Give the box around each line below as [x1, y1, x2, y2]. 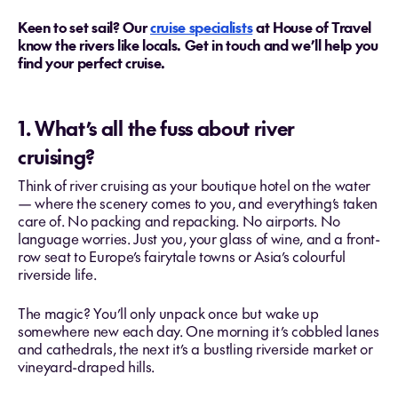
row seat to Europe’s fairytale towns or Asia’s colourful [18, 246, 346, 266]
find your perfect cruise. [18, 52, 165, 72]
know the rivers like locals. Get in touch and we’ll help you [18, 35, 378, 54]
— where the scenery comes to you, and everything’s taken [18, 193, 378, 212]
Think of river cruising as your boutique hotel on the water [18, 175, 371, 195]
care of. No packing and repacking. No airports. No [18, 211, 340, 230]
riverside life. [18, 264, 97, 283]
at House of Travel [252, 17, 372, 36]
